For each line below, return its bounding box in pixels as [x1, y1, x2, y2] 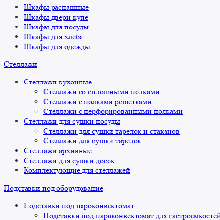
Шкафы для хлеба [24, 32, 83, 42]
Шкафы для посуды [24, 22, 89, 32]
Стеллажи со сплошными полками [43, 87, 160, 97]
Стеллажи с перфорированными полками [43, 107, 183, 116]
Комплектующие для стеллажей [24, 165, 130, 175]
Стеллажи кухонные [24, 77, 92, 87]
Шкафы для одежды [24, 42, 90, 52]
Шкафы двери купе [24, 12, 88, 22]
